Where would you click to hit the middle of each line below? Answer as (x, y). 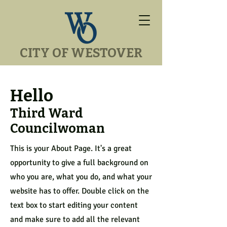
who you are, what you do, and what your (81, 177)
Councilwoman (58, 129)
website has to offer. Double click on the (80, 191)
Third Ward (47, 113)
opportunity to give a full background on (79, 163)
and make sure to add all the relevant (75, 219)
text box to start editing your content (74, 205)
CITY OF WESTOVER (81, 53)
